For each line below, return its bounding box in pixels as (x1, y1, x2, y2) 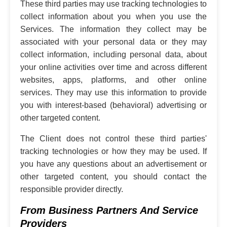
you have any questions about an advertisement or (20, 159, 207, 168)
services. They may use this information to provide (20, 88, 207, 97)
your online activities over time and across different (20, 62, 207, 71)
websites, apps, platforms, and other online (20, 75, 207, 84)
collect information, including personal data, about (20, 50, 207, 59)
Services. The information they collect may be (20, 24, 207, 33)
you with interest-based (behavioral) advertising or (20, 100, 207, 109)
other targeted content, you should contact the (20, 172, 207, 181)
